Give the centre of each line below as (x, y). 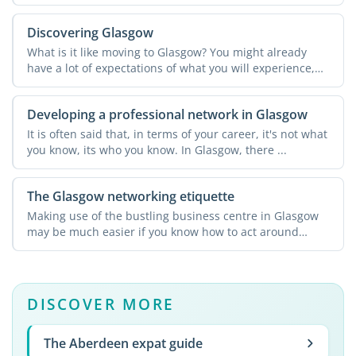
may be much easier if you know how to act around (163, 231)
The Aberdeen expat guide (123, 343)
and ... (43, 83)
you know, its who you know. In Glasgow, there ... (157, 149)
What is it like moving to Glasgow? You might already (166, 52)
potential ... (57, 247)
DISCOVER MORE (101, 304)
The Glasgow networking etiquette (130, 197)
